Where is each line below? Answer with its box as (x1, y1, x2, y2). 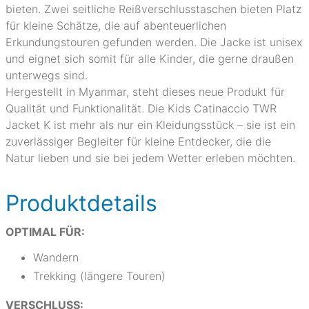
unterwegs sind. (6, 68, 88, 82)
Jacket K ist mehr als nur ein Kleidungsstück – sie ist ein (6, 118, 295, 132)
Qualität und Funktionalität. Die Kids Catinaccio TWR (6, 101, 277, 115)
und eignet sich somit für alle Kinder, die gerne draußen (6, 52, 294, 66)
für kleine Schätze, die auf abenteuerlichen (6, 19, 226, 32)
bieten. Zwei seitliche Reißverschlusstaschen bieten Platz (6, 2, 301, 16)
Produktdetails (6, 190, 157, 217)
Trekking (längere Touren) (33, 269, 166, 283)
